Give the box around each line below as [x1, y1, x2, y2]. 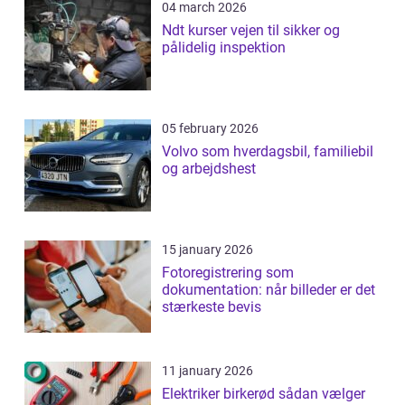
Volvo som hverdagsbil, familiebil [162, 142, 373, 160]
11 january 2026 [162, 363, 253, 378]
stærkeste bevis [162, 297, 261, 316]
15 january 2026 [162, 241, 253, 257]
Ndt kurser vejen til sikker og [162, 21, 231, 39]
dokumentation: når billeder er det [162, 280, 375, 298]
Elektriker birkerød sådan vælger [162, 384, 278, 402]
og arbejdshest [162, 159, 256, 177]
